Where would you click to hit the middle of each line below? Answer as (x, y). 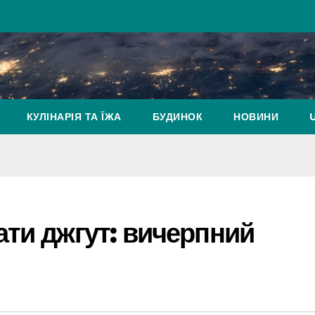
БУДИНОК (177, 117)
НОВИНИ (256, 117)
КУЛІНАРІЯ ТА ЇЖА (74, 117)
